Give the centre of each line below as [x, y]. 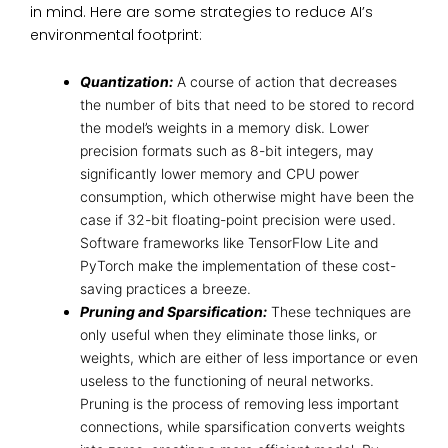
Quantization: [126, 82]
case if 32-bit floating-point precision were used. [238, 220]
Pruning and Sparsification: [173, 312]
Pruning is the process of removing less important [239, 404]
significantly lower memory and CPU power [219, 174]
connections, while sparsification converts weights [242, 427]
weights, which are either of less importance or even [249, 358]
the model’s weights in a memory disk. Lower [224, 128]
